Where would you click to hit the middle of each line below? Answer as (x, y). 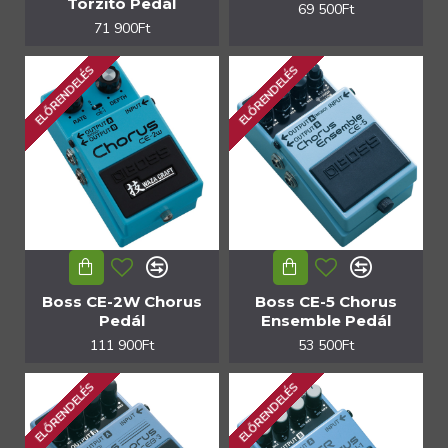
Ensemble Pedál (325, 320)
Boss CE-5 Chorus (325, 301)
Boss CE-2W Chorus (121, 301)
